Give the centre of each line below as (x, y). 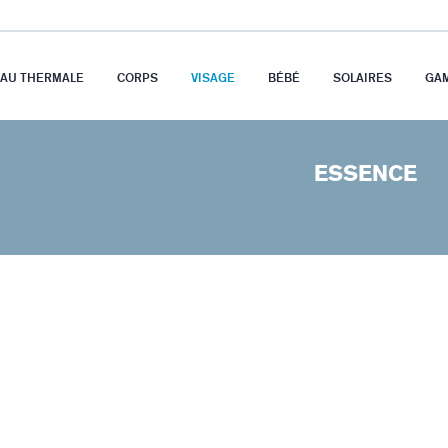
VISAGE (213, 77)
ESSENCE (365, 174)
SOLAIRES (362, 77)
